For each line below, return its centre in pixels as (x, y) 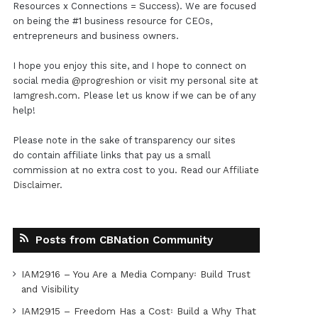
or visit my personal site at (196, 81)
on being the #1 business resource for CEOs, (112, 21)
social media (42, 81)
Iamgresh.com (45, 96)
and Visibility (50, 289)
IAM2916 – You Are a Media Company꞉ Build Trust (136, 274)
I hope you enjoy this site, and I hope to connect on (129, 66)
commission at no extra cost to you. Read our (117, 170)
